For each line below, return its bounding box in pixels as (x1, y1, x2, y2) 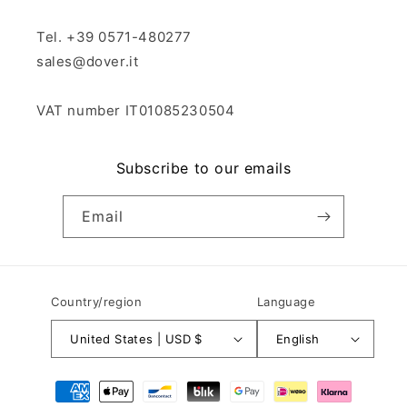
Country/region (51, 294, 142, 309)
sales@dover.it (36, 53, 139, 70)
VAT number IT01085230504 (36, 102, 235, 119)
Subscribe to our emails (115, 159, 292, 177)
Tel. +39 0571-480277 (36, 28, 192, 45)
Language (256, 294, 315, 309)
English (275, 331, 320, 346)
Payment (31, 374, 92, 392)
